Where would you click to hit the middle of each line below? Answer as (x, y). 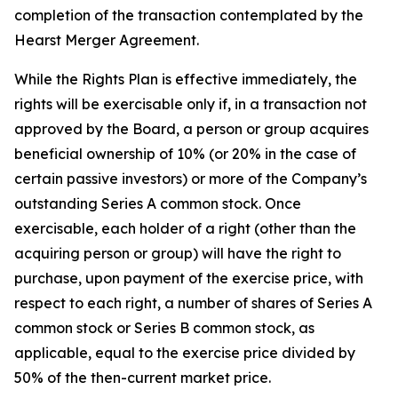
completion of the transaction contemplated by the (189, 15)
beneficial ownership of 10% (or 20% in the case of (185, 154)
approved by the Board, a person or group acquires (191, 129)
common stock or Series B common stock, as (164, 328)
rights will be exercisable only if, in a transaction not (191, 104)
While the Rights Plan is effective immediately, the (186, 79)
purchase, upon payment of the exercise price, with (189, 278)
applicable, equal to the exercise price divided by (185, 353)
